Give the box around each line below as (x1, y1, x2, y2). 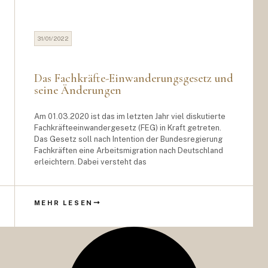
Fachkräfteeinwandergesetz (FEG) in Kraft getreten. (33, 123, 221, 132)
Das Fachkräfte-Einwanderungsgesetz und (33, 71, 233, 86)
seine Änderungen (33, 83, 121, 98)
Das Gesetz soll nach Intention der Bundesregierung (33, 135, 223, 144)
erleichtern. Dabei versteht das (33, 157, 147, 166)
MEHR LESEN (33, 199, 94, 206)
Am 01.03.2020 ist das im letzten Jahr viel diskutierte (33, 112, 226, 121)
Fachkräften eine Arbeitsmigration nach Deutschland (33, 146, 223, 155)
